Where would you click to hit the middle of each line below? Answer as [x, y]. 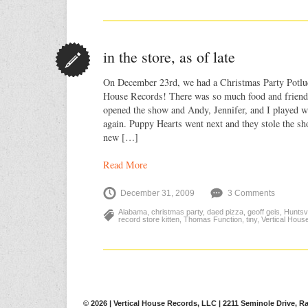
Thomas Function [213, 219]
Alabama [133, 212]
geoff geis [264, 212]
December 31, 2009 [157, 193]
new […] [121, 137]
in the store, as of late [169, 57]
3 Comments [251, 193]
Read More [125, 165]
